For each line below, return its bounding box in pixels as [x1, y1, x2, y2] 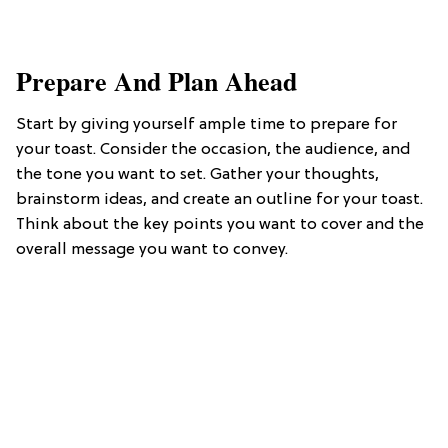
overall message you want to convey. [16, 240, 288, 259]
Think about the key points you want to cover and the [16, 215, 424, 234]
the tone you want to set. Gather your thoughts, [16, 165, 379, 184]
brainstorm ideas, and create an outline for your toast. [16, 190, 423, 209]
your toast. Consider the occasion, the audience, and [16, 140, 410, 159]
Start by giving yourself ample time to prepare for [16, 115, 397, 134]
